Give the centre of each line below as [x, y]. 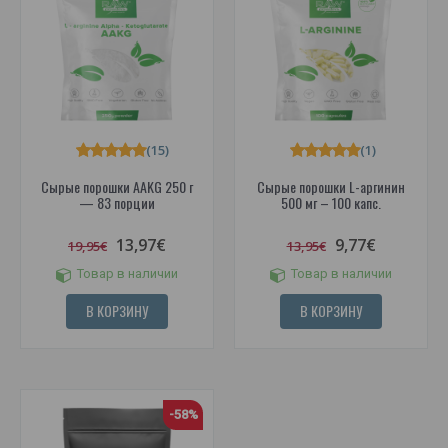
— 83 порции [117, 203]
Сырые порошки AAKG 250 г [117, 187]
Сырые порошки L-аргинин [331, 187]
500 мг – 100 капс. [331, 203]
